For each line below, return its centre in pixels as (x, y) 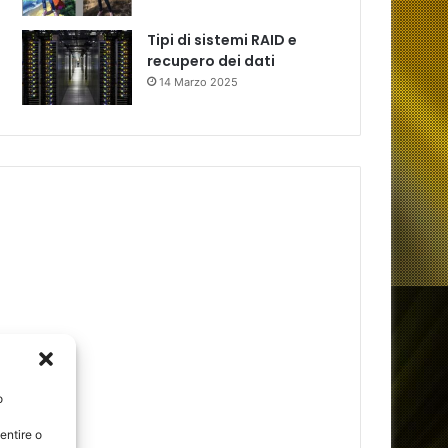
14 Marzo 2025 (199, 82)
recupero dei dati (211, 61)
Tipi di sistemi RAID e (222, 40)
